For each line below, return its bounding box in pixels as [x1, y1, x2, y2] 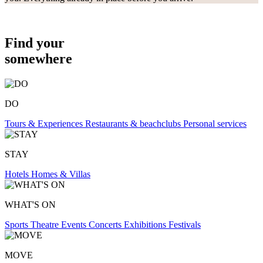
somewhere [5, 50, 72, 66]
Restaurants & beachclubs [85, 118, 183, 129]
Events [61, 219, 89, 230]
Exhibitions [124, 219, 168, 230]
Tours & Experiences [5, 118, 85, 129]
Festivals [168, 219, 201, 230]
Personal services [183, 118, 247, 129]
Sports [5, 219, 31, 230]
